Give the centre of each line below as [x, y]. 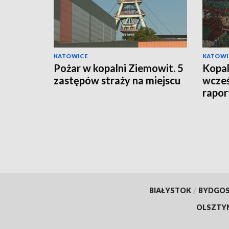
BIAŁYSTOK [170, 190]
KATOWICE [71, 56]
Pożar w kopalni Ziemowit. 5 [119, 68]
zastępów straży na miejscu [117, 80]
